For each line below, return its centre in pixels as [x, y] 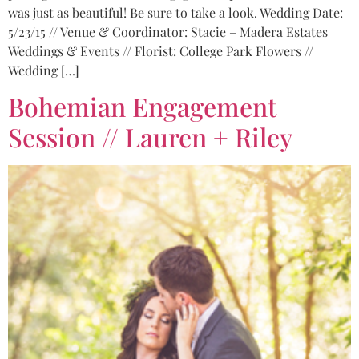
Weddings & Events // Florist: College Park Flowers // [161, 50]
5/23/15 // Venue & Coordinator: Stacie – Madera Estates [168, 31]
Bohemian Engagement [142, 107]
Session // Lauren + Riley [150, 137]
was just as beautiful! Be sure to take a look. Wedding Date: [175, 12]
